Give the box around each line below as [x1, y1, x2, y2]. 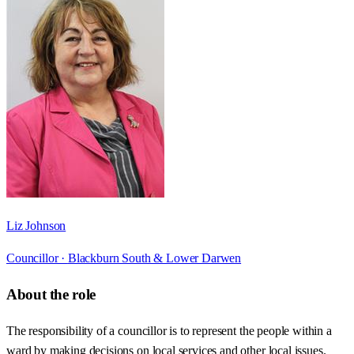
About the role [6, 285, 96, 303]
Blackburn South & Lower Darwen [67, 251, 242, 265]
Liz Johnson [6, 219, 66, 233]
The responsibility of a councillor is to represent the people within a [6, 323, 332, 337]
